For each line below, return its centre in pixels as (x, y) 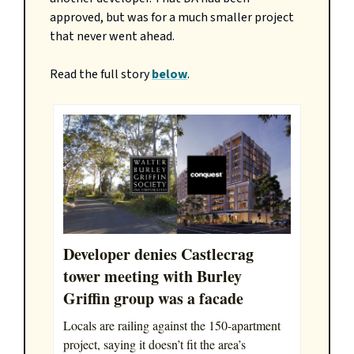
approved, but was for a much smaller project (172, 17)
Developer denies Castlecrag (158, 254)
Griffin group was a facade (153, 299)
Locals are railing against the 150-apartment (172, 326)
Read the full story (101, 74)
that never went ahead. (112, 36)
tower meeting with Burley (153, 277)
